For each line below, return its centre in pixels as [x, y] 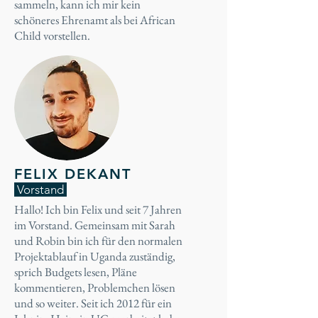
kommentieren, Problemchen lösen [95, 287]
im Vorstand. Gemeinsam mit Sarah [95, 225]
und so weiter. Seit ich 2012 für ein [93, 303]
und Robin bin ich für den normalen [98, 241]
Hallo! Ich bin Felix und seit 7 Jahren [98, 209]
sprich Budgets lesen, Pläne [76, 272]
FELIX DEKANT [73, 174]
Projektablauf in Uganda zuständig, [95, 256]
